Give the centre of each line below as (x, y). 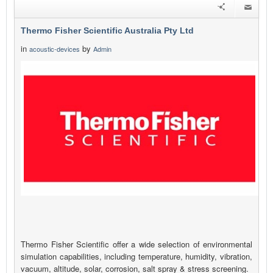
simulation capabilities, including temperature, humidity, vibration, (136, 257)
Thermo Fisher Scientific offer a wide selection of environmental (136, 244)
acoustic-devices (55, 49)
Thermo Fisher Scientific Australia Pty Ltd (107, 31)
